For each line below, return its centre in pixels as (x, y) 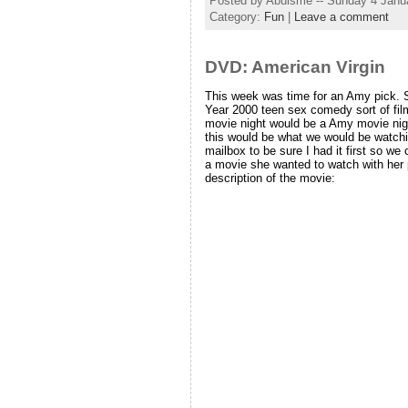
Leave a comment (341, 17)
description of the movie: (270, 178)
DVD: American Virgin (295, 67)
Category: (236, 17)
